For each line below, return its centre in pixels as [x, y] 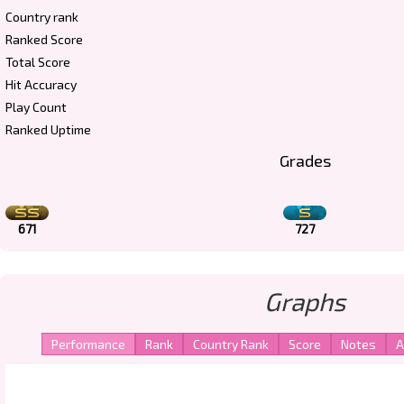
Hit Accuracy [41, 84]
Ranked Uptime [48, 129]
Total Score [38, 62]
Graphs [305, 301]
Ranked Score [44, 39]
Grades [305, 161]
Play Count [36, 107]
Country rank [42, 17]
